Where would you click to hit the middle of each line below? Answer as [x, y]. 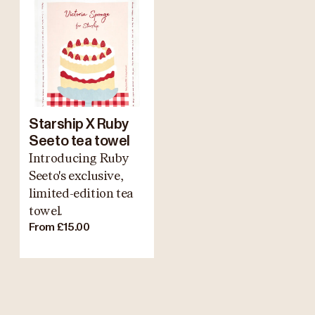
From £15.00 [59, 227]
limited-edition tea [81, 194]
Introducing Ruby [79, 159]
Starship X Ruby [79, 125]
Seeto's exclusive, [76, 176]
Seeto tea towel [80, 142]
